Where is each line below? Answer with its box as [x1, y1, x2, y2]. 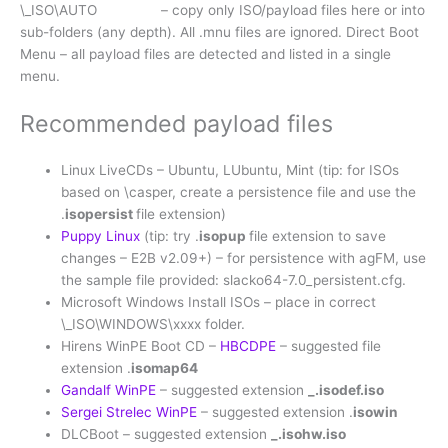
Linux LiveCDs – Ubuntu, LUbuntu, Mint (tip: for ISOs [61, 162, 400, 179]
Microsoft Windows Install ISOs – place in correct [61, 294, 377, 311]
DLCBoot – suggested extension [61, 426, 272, 443]
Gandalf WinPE [61, 382, 157, 399]
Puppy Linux [61, 228, 141, 245]
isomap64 [131, 360, 199, 377]
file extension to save [249, 228, 387, 245]
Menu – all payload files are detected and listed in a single [20, 46, 391, 63]
